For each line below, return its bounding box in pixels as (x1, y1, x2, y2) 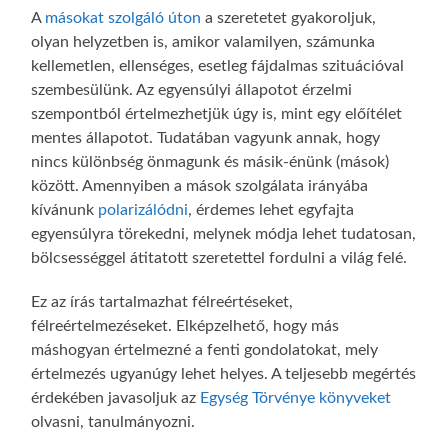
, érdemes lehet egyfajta (188, 202, 355, 219)
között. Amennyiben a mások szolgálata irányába (31, 178, 369, 195)
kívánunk (31, 202, 99, 219)
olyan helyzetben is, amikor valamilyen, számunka (31, 34, 376, 51)
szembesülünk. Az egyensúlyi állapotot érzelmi (31, 82, 353, 99)
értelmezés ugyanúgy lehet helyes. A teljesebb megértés (31, 366, 417, 383)
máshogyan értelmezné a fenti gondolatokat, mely (31, 342, 379, 359)
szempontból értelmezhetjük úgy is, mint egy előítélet (31, 106, 403, 123)
